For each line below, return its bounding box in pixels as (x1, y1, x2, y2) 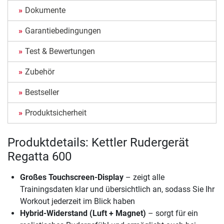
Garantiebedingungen (25, 26, 101, 36)
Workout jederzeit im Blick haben (20, 196, 135, 206)
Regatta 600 (7, 149, 71, 164)
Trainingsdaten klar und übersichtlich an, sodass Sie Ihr (20, 184, 214, 194)
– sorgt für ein (146, 208, 198, 218)
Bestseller (25, 87, 59, 97)
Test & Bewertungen (25, 46, 95, 56)
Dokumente (25, 5, 65, 15)
